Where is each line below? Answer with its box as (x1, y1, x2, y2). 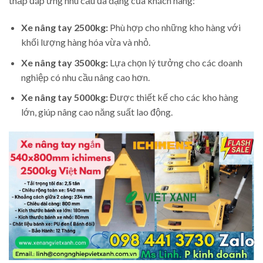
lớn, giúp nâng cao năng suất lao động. (21, 106, 173, 118)
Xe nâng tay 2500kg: (21, 22, 108, 33)
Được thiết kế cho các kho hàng (107, 92, 238, 103)
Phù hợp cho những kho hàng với (107, 22, 241, 33)
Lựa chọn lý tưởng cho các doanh (107, 56, 242, 68)
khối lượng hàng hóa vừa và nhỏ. (21, 36, 150, 48)
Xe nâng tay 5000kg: (21, 92, 108, 103)
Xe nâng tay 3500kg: (21, 56, 108, 68)
